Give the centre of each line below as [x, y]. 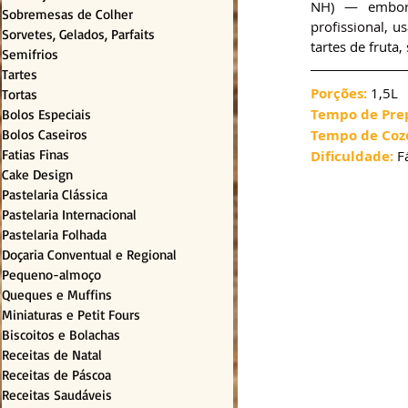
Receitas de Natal [52, 355]
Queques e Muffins [57, 295]
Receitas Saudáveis [57, 395]
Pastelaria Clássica [55, 195]
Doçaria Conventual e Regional [89, 255]
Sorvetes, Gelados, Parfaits [78, 35]
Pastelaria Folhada [54, 235]
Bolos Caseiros [45, 135]
